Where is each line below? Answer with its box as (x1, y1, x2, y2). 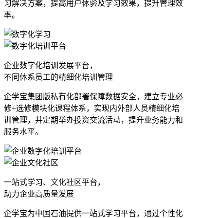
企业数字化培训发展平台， (4, 61, 97, 70)
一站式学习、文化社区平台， (4, 178, 105, 186)
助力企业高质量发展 (4, 189, 74, 198)
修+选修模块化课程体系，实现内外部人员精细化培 (4, 104, 180, 112)
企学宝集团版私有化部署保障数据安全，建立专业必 (4, 92, 183, 101)
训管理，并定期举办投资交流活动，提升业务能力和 (4, 115, 183, 124)
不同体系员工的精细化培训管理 (4, 73, 113, 81)
